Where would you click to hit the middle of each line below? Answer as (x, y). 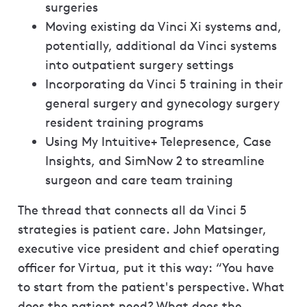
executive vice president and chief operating (149, 249)
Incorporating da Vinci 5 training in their (164, 84)
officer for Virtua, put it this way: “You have (146, 268)
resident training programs (124, 123)
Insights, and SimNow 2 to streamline (155, 161)
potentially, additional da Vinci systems (161, 46)
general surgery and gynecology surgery (162, 103)
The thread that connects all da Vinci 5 (132, 210)
